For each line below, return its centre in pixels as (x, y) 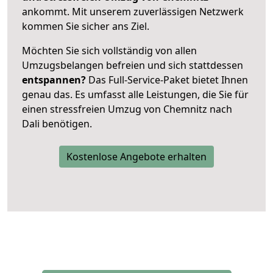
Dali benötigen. (57, 123)
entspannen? (54, 80)
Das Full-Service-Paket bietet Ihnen (167, 80)
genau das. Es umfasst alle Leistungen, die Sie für (135, 94)
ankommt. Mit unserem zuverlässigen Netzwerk (133, 11)
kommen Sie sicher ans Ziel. (86, 26)
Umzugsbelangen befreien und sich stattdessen (133, 65)
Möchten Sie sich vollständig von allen (109, 50)
